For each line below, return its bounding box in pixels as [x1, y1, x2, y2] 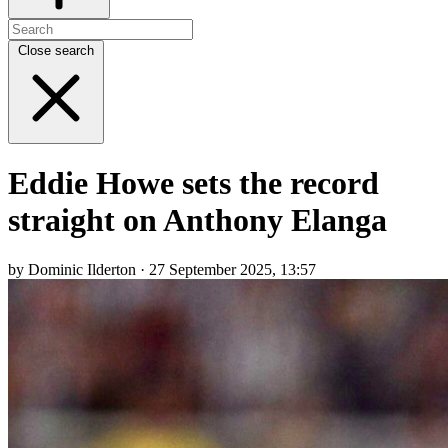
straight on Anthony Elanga [8, 202, 387, 239]
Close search [18, 42, 94, 58]
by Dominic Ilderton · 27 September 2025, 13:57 [8, 260, 316, 278]
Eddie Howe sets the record [8, 165, 379, 202]
